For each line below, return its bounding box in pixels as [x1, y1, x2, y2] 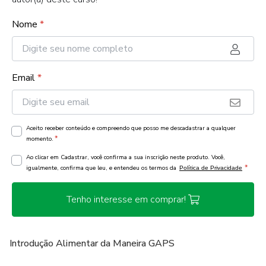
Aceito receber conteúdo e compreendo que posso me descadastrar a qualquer [26, 124, 236, 132]
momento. [26, 135, 53, 143]
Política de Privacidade [179, 164, 242, 171]
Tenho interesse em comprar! [66, 193, 186, 206]
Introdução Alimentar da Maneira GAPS [9, 237, 175, 250]
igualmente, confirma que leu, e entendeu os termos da [26, 164, 178, 172]
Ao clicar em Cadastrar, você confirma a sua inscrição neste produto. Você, [26, 153, 225, 161]
